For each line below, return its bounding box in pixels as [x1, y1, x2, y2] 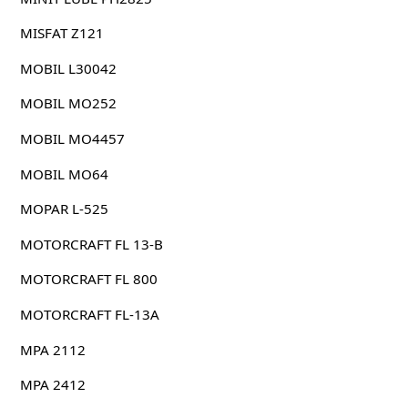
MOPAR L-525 [19, 199, 108, 219]
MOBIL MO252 [19, 94, 117, 113]
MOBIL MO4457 [19, 128, 125, 148]
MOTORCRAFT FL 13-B [19, 234, 163, 253]
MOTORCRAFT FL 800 [19, 270, 158, 289]
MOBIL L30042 [19, 58, 117, 77]
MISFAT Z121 [19, 24, 104, 43]
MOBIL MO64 [19, 164, 108, 183]
